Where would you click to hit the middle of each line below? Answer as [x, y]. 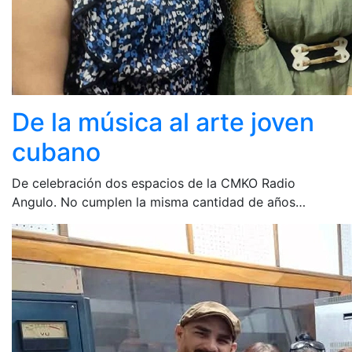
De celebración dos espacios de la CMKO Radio [154, 183]
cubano [56, 152]
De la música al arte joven [163, 122]
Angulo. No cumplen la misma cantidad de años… [159, 202]
